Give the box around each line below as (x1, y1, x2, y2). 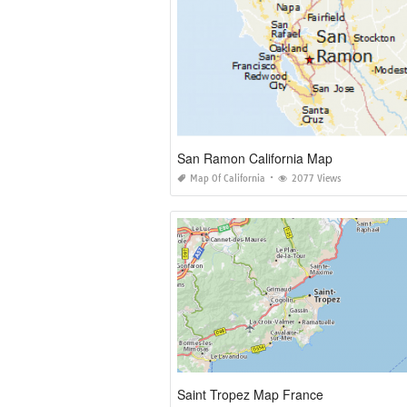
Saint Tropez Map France (177, 384, 323, 403)
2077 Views (292, 172, 342, 184)
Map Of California (190, 172, 265, 184)
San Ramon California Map (177, 148, 333, 167)
